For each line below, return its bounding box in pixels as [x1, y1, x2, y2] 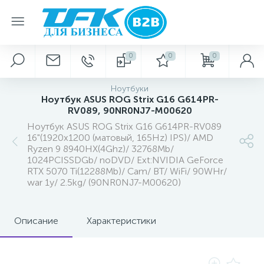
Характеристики [87, 215, 156, 226]
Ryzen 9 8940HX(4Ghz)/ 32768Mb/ [27, 143, 174, 154]
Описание [14, 215, 58, 226]
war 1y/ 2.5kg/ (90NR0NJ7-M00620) [27, 177, 181, 188]
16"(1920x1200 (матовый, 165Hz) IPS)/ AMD [27, 132, 213, 143]
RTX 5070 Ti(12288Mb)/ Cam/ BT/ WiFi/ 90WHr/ [27, 166, 227, 177]
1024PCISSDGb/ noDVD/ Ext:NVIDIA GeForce [27, 154, 223, 166]
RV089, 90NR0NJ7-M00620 [67, 105, 192, 116]
